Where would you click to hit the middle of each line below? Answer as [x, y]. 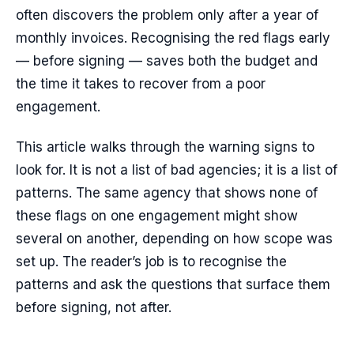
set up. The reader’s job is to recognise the [151, 262]
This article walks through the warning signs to [165, 147]
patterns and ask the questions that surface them [173, 284]
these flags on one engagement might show [157, 216]
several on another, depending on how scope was [174, 239]
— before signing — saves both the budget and [167, 61]
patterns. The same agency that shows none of [167, 193]
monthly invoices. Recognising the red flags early [173, 38]
